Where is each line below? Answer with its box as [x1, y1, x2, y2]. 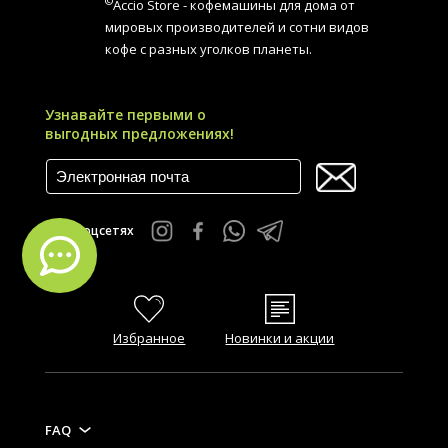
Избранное [113, 328, 186, 347]
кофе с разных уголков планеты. [104, 39, 312, 58]
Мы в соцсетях [44, 222, 134, 240]
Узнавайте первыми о [44, 104, 206, 124]
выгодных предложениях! [44, 123, 234, 143]
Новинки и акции [225, 328, 335, 347]
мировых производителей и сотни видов [104, 17, 369, 36]
